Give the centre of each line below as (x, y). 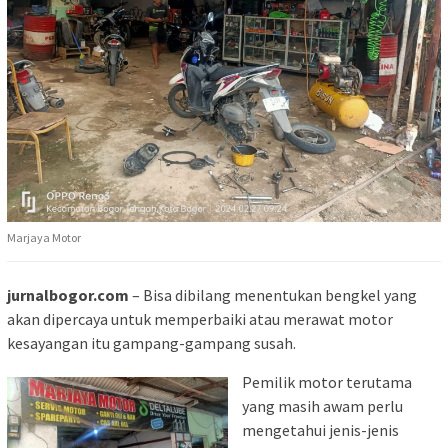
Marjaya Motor (44, 237)
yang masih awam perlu (322, 405)
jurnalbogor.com (68, 294)
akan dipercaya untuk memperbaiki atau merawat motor (200, 318)
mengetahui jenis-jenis (320, 429)
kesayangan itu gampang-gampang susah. (151, 342)
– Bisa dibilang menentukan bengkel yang (273, 294)
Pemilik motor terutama (327, 381)
